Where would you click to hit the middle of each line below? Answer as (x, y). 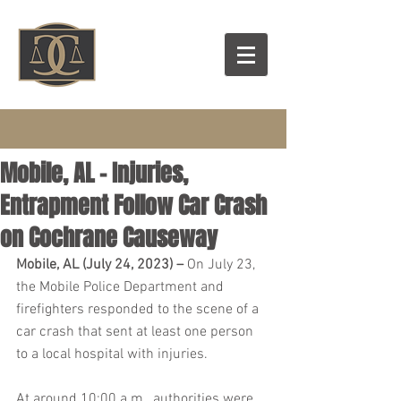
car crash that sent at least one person (137, 332)
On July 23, (223, 265)
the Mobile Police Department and (122, 287)
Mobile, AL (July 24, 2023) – (102, 265)
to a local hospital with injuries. (112, 354)
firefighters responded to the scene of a (139, 310)
